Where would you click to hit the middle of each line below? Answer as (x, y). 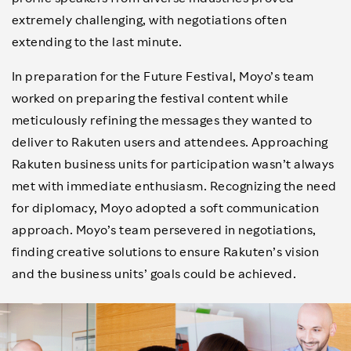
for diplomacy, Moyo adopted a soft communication (166, 208)
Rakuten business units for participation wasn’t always (173, 164)
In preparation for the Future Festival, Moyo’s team (163, 76)
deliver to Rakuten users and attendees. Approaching (170, 142)
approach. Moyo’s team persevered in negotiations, (164, 230)
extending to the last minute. (97, 42)
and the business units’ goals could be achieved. (154, 273)
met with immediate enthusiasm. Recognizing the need (174, 186)
